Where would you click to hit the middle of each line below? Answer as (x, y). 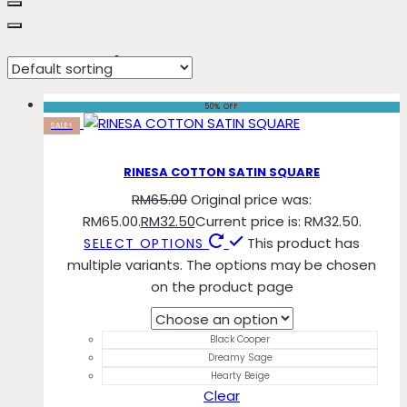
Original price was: (251, 199)
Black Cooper (240, 339)
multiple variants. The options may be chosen (222, 264)
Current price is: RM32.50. (278, 221)
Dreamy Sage (240, 357)
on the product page (222, 286)
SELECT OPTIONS (147, 243)
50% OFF (222, 107)
